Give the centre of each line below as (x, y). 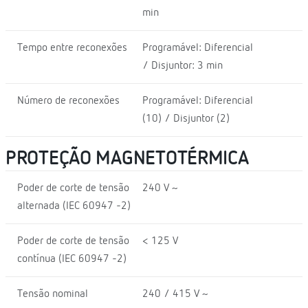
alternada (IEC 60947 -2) (74, 206)
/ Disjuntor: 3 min (182, 66)
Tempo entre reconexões (72, 48)
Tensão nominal (53, 294)
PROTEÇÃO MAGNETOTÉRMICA (127, 158)
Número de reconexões (68, 101)
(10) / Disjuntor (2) (186, 119)
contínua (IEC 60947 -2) (72, 259)
